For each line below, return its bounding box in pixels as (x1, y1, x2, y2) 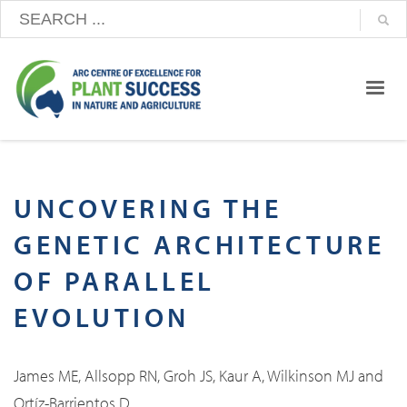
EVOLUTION (14, 300, 190, 335)
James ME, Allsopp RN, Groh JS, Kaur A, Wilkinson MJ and (14, 365, 383, 387)
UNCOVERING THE (14, 191, 282, 226)
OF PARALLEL (14, 263, 215, 299)
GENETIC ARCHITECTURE (14, 227, 384, 263)
